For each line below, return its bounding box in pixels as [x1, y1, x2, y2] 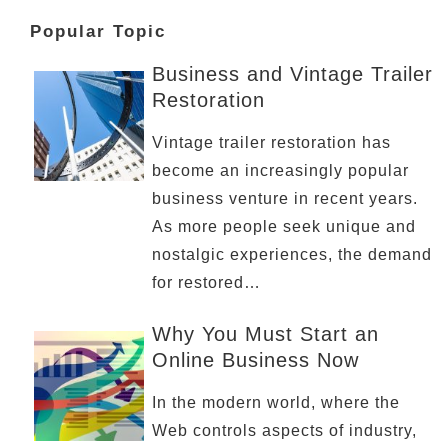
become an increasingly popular [152, 162, 410, 179]
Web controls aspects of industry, [152, 422, 418, 439]
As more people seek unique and [152, 218, 417, 235]
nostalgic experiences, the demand [152, 246, 433, 263]
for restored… [152, 274, 262, 291]
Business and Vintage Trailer [152, 63, 434, 85]
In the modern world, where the [152, 394, 401, 411]
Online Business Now [152, 349, 360, 371]
